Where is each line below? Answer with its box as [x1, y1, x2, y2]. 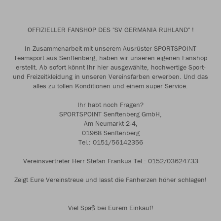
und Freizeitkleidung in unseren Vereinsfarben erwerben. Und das [13, 72, 208, 81]
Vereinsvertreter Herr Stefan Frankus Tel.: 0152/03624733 [23, 156, 198, 165]
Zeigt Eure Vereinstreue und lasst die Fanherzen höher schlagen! [14, 175, 207, 184]
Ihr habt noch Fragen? [77, 100, 144, 109]
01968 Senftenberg [81, 128, 140, 137]
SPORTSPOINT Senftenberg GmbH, [59, 110, 162, 118]
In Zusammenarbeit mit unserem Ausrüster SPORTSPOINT [25, 44, 196, 53]
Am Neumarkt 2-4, [83, 119, 138, 128]
